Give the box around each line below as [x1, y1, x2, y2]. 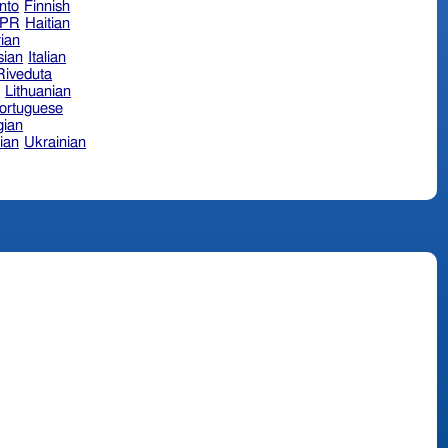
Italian [28, 49, 67, 65]
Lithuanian [5, 83, 72, 99]
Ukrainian [24, 134, 87, 150]
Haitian [25, 15, 71, 31]
